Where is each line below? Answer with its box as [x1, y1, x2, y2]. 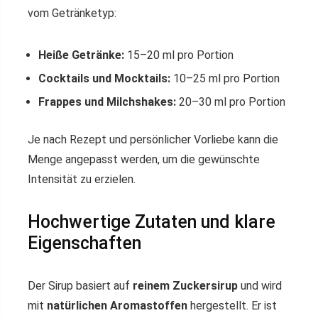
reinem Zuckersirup [133, 279, 238, 292]
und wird [238, 279, 282, 292]
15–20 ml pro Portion [124, 48, 234, 62]
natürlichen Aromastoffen [47, 299, 187, 312]
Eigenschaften [28, 233, 141, 253]
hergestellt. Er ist [187, 299, 277, 312]
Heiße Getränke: [38, 48, 124, 62]
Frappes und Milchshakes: [38, 95, 176, 109]
